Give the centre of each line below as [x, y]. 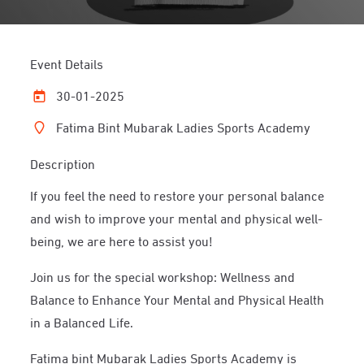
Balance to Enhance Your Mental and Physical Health [178, 299]
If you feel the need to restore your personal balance [178, 195]
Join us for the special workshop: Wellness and [163, 276]
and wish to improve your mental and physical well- [177, 217]
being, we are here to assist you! [122, 240]
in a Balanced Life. [82, 321]
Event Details [67, 63]
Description [63, 163]
